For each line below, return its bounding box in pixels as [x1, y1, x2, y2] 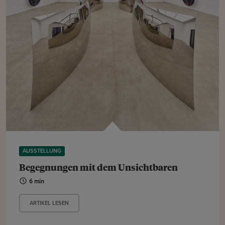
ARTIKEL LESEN [30, 199, 69, 206]
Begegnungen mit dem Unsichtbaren [19, 160, 178, 173]
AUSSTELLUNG [23, 147, 62, 154]
